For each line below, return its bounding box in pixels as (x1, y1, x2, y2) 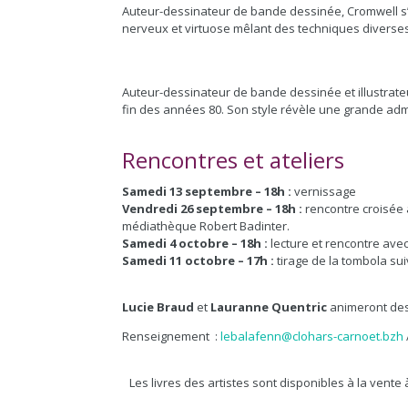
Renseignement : (122, 328, 221, 344)
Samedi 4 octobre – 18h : (122, 235, 269, 251)
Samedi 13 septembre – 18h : (122, 183, 295, 199)
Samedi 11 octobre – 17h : (122, 252, 278, 269)
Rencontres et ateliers (122, 145, 345, 175)
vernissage (294, 183, 357, 199)
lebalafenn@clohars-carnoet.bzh (220, 328, 404, 344)
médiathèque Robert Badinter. (122, 218, 291, 234)
